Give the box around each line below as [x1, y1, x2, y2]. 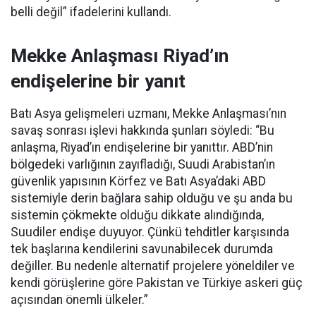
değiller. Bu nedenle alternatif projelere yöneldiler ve [11, 259, 295, 273]
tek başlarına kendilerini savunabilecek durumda [11, 242, 273, 256]
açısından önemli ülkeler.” [11, 293, 148, 307]
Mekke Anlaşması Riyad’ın [11, 45, 229, 66]
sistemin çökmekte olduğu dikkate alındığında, [11, 208, 264, 222]
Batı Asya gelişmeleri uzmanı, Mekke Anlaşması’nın [11, 107, 286, 121]
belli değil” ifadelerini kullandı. [11, 5, 171, 19]
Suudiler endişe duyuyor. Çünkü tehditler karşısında [11, 225, 289, 239]
